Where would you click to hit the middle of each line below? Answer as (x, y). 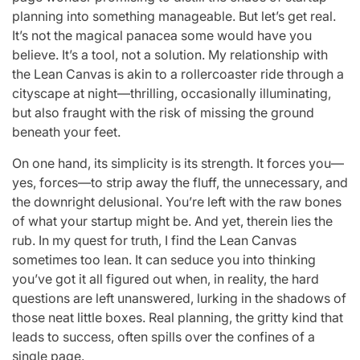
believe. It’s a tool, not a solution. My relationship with (170, 54)
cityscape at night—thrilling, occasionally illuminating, (172, 93)
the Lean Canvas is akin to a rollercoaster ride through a (178, 74)
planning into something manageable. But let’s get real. (174, 16)
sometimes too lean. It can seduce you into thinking (164, 259)
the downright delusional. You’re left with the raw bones (177, 201)
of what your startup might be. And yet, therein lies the (172, 221)
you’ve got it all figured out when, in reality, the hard (166, 278)
